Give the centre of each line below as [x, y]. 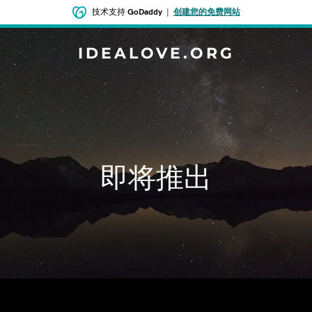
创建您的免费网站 [206, 12]
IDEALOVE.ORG [156, 53]
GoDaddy [145, 12]
